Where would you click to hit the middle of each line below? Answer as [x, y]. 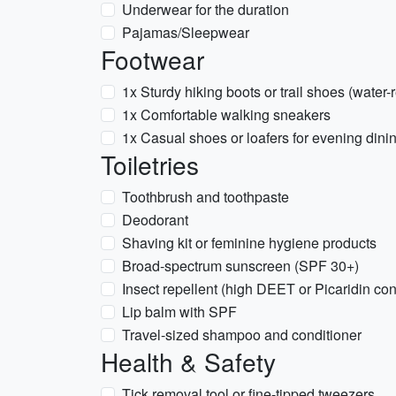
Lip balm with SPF [179, 312]
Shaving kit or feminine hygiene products [249, 243]
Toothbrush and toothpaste [206, 197]
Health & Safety [188, 362]
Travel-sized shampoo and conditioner [242, 335]
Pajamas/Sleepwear [186, 32]
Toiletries [150, 164]
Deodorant [155, 220]
